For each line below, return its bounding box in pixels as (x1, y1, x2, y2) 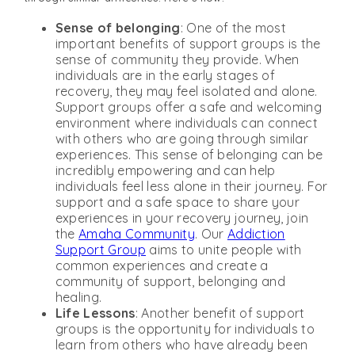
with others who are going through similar (55, 130, 308, 147)
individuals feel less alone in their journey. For (55, 177, 328, 194)
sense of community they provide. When (55, 51, 300, 67)
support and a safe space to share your (55, 193, 300, 210)
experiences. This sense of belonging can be (55, 146, 323, 162)
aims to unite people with (146, 241, 302, 258)
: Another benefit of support (135, 304, 305, 321)
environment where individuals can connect (55, 114, 318, 131)
